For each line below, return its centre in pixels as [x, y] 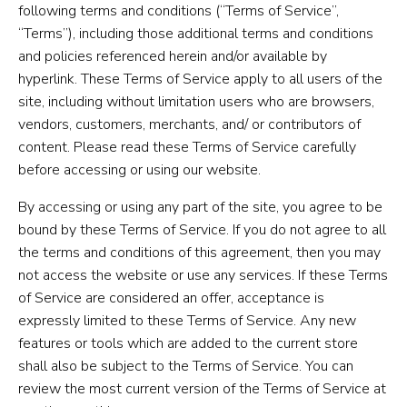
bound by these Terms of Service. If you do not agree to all [202, 229]
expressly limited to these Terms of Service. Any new [187, 320]
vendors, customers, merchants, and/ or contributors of [189, 124]
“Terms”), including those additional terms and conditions [196, 33]
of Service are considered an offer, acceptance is [171, 298]
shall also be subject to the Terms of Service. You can [186, 366]
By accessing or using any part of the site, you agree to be [200, 207]
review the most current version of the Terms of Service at [202, 388]
